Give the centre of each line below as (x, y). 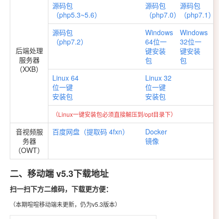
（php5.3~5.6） (77, 14)
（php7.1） (197, 14)
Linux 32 (158, 77)
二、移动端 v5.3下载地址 (59, 173)
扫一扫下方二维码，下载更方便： (61, 189)
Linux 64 (66, 77)
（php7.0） (163, 14)
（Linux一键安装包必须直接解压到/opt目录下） (114, 114)
